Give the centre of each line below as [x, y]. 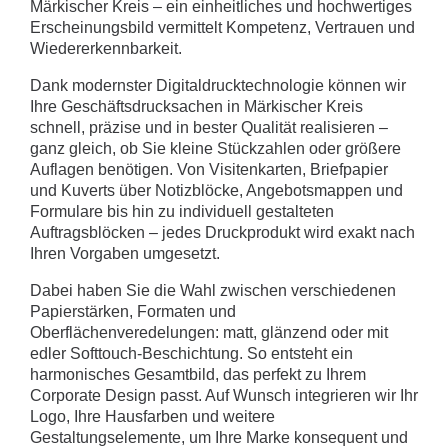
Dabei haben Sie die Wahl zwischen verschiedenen [213, 291]
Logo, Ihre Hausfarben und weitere [152, 417]
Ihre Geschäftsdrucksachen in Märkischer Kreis [196, 107]
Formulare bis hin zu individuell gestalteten [182, 212]
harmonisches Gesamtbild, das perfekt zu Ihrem [198, 375]
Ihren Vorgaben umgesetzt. [125, 254]
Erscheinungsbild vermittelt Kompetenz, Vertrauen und [222, 28]
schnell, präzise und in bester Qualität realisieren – [209, 128]
